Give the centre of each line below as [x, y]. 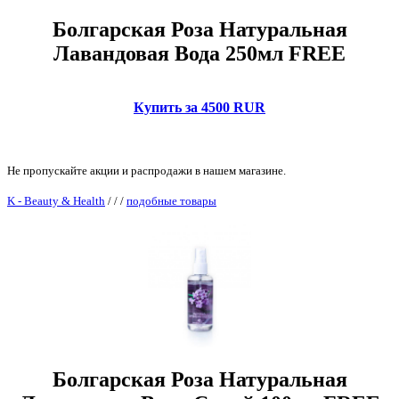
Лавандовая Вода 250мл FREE [199, 53]
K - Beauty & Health [56, 200]
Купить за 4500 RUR [199, 107]
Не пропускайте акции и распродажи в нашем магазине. [147, 170]
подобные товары [171, 200]
